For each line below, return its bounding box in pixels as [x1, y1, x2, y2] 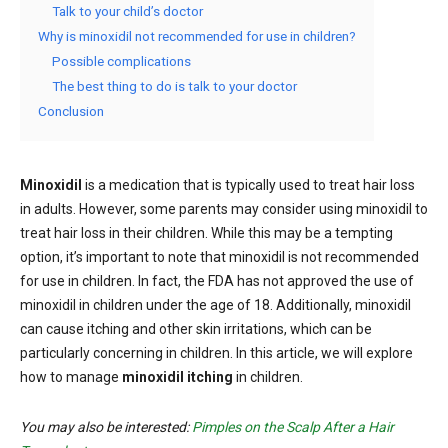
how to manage [20, 368, 122, 385]
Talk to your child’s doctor [52, 2, 203, 19]
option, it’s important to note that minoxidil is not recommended [20, 248, 419, 265]
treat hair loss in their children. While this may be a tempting [20, 224, 393, 241]
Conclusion [38, 102, 104, 119]
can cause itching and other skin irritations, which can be [20, 320, 372, 337]
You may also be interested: [20, 418, 192, 435]
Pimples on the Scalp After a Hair [192, 418, 394, 435]
